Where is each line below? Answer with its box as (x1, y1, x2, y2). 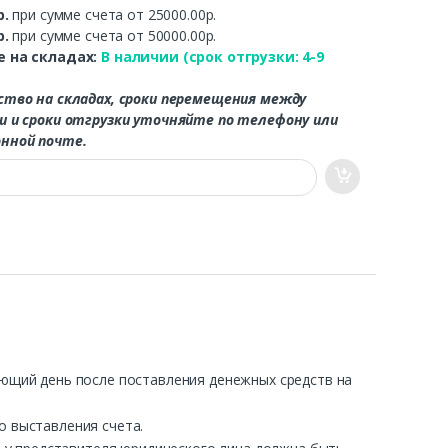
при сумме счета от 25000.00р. (12, 4, 217, 24)
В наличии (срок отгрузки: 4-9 (101, 46, 324, 66)
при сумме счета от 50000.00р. (12, 25, 217, 45)
